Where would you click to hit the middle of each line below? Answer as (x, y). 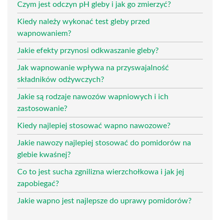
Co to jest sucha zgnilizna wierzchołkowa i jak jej (101, 172)
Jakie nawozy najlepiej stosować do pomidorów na (104, 143)
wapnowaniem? (44, 33)
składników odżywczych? (61, 79)
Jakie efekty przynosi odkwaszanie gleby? (88, 50)
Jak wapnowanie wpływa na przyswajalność (93, 68)
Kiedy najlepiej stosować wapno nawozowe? (94, 125)
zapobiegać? (38, 183)
